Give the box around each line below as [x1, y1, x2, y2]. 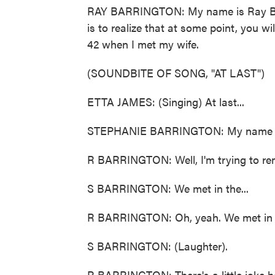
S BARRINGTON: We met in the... [87, 180, 249, 196]
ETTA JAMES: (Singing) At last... [87, 94, 244, 109]
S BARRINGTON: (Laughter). [87, 238, 228, 254]
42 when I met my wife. [87, 36, 199, 52]
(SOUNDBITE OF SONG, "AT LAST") [87, 65, 265, 80]
